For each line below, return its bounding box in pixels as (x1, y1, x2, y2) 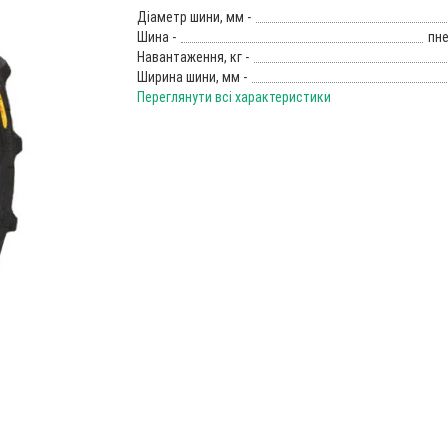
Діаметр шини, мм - (136, 8, 251, 27)
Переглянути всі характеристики (136, 88, 331, 107)
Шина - (136, 28, 176, 47)
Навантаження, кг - (136, 48, 249, 67)
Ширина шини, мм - (136, 68, 247, 87)
